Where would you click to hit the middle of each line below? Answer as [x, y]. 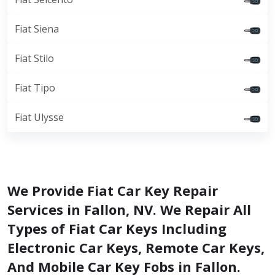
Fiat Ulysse [39, 117]
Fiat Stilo [34, 58]
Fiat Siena [37, 29]
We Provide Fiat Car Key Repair [113, 190]
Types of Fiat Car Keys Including [117, 228]
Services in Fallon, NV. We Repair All [129, 209]
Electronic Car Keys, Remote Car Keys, [136, 247]
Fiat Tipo [35, 88]
